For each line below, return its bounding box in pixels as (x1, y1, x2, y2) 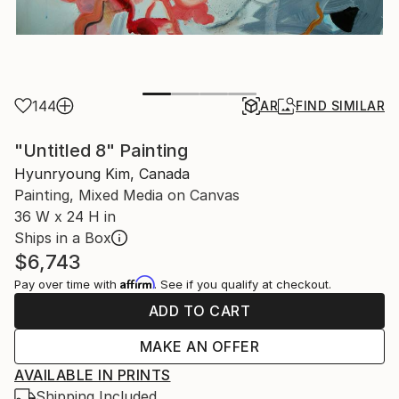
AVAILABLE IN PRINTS (14, 365, 171, 384)
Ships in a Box (14, 228, 111, 247)
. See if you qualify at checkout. (154, 276, 331, 291)
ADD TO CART (148, 301, 251, 320)
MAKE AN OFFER (139, 337, 260, 355)
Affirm (120, 274, 154, 289)
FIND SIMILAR (296, 97, 385, 113)
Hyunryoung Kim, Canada (14, 164, 190, 183)
